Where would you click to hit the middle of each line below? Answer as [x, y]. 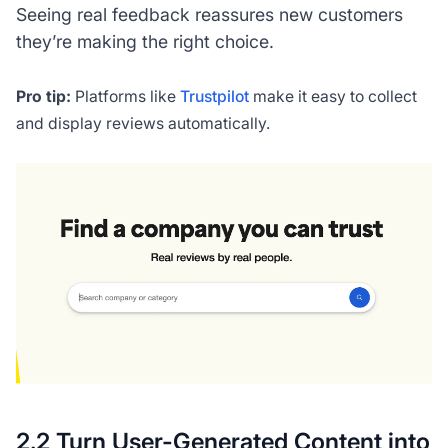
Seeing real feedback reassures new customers [209, 14]
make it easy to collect [332, 96]
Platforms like [125, 96]
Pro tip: [43, 96]
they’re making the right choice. [144, 41]
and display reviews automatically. [142, 123]
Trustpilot [214, 96]
